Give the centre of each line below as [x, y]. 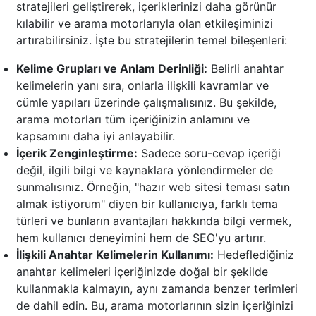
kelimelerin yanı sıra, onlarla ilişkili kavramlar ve [142, 86]
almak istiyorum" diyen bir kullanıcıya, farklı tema [147, 204]
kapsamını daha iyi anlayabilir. [96, 136]
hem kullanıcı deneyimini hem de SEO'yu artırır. [141, 238]
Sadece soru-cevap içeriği [209, 153]
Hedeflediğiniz [254, 255]
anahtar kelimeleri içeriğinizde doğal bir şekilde [142, 272]
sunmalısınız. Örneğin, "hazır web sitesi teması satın [153, 187]
